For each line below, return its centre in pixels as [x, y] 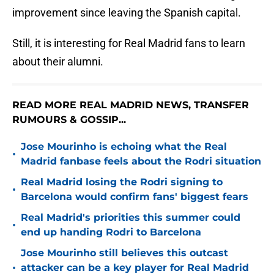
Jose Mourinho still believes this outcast [124, 253]
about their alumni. [58, 62]
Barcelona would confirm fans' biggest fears [135, 197]
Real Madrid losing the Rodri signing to [122, 182]
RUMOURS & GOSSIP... [69, 120]
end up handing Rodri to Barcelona [111, 232]
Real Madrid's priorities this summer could [131, 218]
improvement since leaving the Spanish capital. [127, 13]
